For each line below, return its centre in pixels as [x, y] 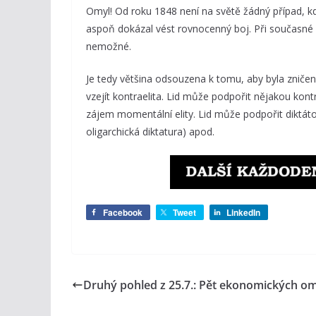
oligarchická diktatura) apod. [150, 132]
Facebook [123, 213]
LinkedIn [243, 213]
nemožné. [109, 46]
